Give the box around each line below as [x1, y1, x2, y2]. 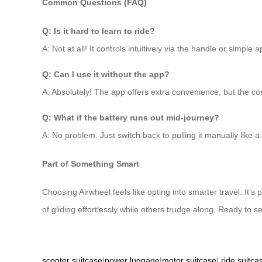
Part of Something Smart [42, 158, 139, 168]
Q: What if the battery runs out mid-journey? [42, 112, 219, 122]
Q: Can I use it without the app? [42, 69, 170, 79]
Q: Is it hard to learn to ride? [42, 26, 155, 36]
